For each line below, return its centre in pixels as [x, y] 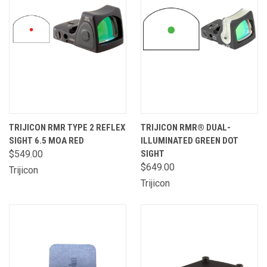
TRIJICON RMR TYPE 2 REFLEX [67, 128]
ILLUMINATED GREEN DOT [190, 141]
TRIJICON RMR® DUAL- [186, 128]
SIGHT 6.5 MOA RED [46, 141]
